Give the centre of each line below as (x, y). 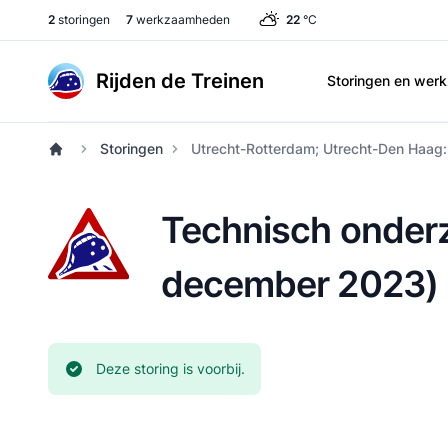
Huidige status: (112, 367)
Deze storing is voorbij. (170, 368)
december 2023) (299, 284)
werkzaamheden (181, 19)
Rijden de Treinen (180, 81)
